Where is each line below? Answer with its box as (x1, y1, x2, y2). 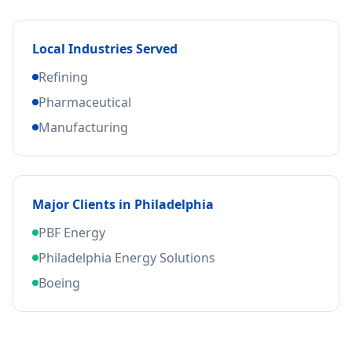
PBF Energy (38, 224, 105, 241)
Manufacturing (38, 119, 128, 136)
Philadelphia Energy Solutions (38, 249, 215, 266)
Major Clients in (32, 196, 134, 213)
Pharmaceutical (38, 93, 131, 111)
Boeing (38, 274, 80, 291)
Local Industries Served (32, 40, 178, 57)
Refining (38, 68, 88, 86)
